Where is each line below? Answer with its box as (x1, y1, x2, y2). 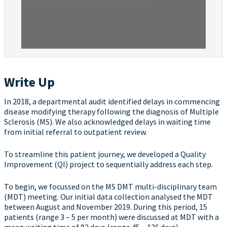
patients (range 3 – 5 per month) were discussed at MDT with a (4, 212, 219, 222)
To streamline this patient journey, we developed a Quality (4, 149, 206, 159)
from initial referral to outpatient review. (4, 127, 147, 137)
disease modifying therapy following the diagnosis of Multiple (4, 106, 219, 117)
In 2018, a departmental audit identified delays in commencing (4, 96, 220, 106)
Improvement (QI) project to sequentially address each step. (4, 159, 213, 169)
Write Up (4, 73, 55, 90)
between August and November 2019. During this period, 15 (4, 202, 207, 212)
